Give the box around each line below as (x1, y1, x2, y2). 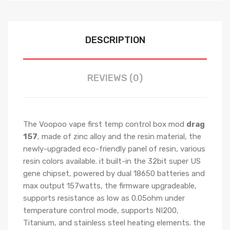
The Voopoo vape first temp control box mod (23, 120, 186, 129)
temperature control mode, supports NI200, (23, 206, 179, 215)
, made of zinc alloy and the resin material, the (37, 132, 201, 141)
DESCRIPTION (85, 34, 145, 46)
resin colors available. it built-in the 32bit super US (23, 157, 201, 166)
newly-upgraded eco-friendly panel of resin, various (23, 144, 205, 154)
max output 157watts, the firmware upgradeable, (23, 181, 197, 190)
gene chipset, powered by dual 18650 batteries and (23, 169, 205, 178)
